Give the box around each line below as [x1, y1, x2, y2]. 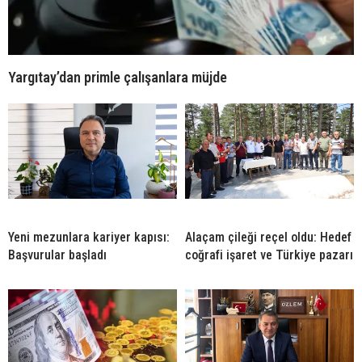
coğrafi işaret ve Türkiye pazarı [185, 247, 353, 263]
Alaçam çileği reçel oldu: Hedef [185, 229, 351, 246]
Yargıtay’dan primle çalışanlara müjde [8, 69, 227, 86]
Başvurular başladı [8, 247, 107, 263]
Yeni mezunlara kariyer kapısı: [8, 229, 170, 246]
